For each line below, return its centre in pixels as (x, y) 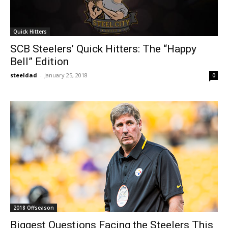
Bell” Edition (39, 62)
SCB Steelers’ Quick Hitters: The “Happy (103, 49)
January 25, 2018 (66, 75)
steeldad (24, 75)
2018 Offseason (34, 207)
